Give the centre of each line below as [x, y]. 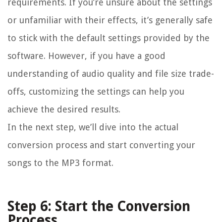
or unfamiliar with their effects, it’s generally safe [110, 20]
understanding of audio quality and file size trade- [111, 74]
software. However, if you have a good [86, 56]
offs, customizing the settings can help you [96, 92]
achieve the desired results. [64, 110]
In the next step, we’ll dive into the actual [93, 127]
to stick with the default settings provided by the [109, 38]
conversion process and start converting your [101, 145]
